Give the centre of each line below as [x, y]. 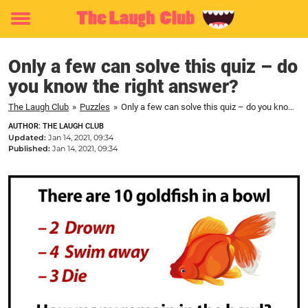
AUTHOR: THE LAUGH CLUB [56, 126]
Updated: [28, 137]
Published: [30, 148]
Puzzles [95, 107]
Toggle [30, 28]
